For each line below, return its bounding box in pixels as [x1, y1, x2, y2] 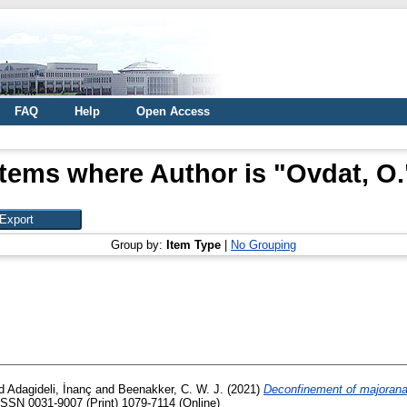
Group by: [111, 238, 166, 252]
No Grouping [231, 238, 296, 252]
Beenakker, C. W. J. [118, 382, 223, 397]
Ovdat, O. [285, 158, 404, 188]
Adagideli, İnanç [7, 382, 92, 397]
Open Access [136, 104, 210, 118]
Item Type [166, 238, 221, 252]
